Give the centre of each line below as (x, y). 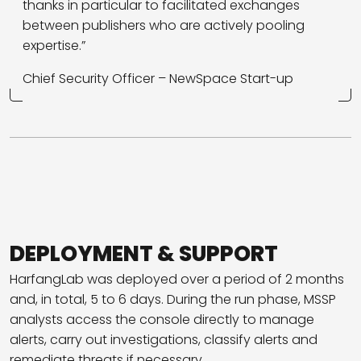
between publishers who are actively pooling (164, 25)
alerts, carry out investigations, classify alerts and (164, 339)
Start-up (267, 78)
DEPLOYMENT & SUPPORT (144, 253)
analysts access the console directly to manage (162, 319)
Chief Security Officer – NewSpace (130, 78)
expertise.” (54, 45)
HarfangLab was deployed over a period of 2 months (177, 279)
